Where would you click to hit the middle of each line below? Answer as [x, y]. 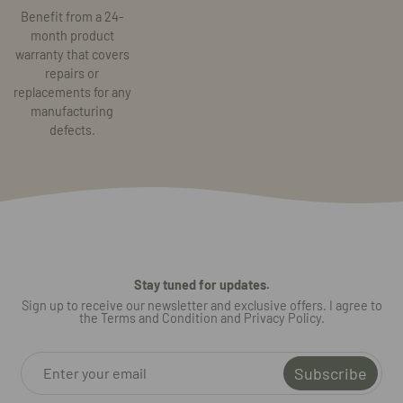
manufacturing [72, 111]
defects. [72, 130]
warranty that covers [72, 54]
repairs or [72, 73]
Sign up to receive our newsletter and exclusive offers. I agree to [201, 305]
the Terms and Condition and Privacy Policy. [201, 318]
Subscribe [331, 373]
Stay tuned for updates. [201, 284]
